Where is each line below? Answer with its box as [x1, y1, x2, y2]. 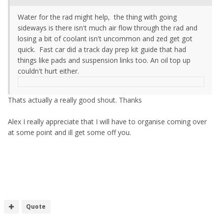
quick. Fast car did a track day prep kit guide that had [18, 45, 186, 55]
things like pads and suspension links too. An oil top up [18, 55, 191, 65]
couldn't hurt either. [18, 66, 83, 76]
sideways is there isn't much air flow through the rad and [18, 23, 197, 33]
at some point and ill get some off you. [8, 128, 133, 137]
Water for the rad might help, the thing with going [18, 12, 177, 22]
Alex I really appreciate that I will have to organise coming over [8, 117, 207, 127]
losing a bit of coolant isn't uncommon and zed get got [18, 34, 192, 44]
